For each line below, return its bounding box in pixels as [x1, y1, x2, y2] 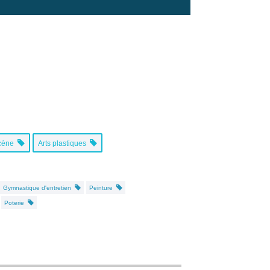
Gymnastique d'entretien [3, 184, 75, 191]
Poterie [4, 199, 28, 206]
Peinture [89, 184, 116, 191]
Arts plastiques [38, 139, 90, 148]
